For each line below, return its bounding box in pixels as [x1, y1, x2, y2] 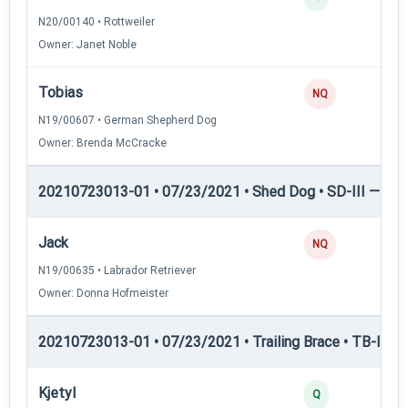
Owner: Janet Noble [38, 37, 137, 51]
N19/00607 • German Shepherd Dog [38, 113, 217, 127]
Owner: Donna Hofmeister [38, 286, 168, 300]
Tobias [38, 83, 83, 101]
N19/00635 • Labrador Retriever [38, 263, 196, 277]
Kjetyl [38, 383, 76, 402]
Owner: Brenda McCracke [38, 136, 167, 149]
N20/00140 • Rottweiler [38, 15, 155, 28]
